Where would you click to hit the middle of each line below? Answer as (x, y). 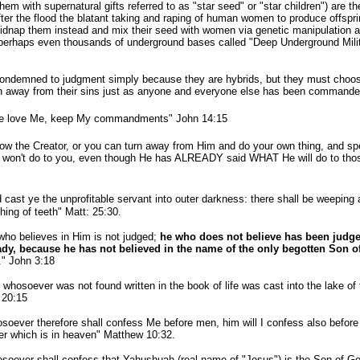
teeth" (48, 212)
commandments (131, 119)
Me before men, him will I (205, 323)
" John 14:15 (198, 119)
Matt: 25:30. (91, 212)
